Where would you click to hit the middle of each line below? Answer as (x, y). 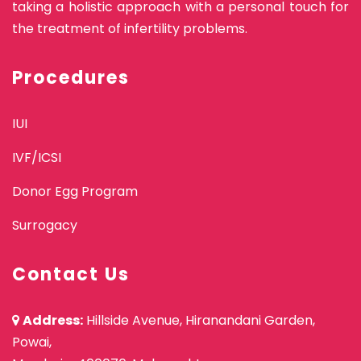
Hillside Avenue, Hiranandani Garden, (199, 320)
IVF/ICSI (37, 157)
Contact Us (71, 274)
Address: (53, 320)
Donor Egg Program (75, 191)
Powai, (32, 342)
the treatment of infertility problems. (130, 28)
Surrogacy (45, 225)
